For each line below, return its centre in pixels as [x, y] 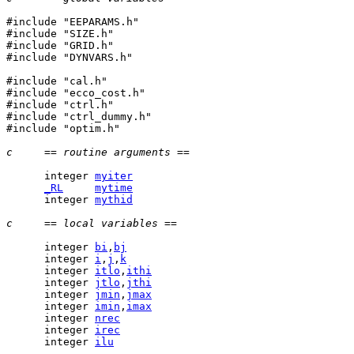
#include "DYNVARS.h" [70, 57]
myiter [114, 176]
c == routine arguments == [98, 152]
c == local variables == [92, 223]
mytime [114, 188]
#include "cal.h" [57, 81]
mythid [114, 200]
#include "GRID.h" [60, 45]
